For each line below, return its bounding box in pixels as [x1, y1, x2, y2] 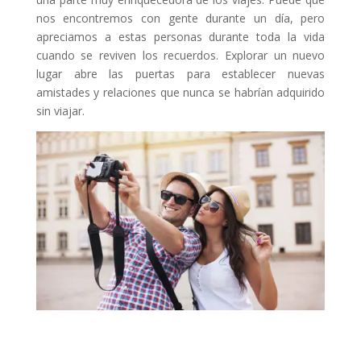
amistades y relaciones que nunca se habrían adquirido [35, 85, 326, 101]
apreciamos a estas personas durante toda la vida [35, 29, 326, 45]
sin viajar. [35, 103, 85, 119]
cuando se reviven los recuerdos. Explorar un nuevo [35, 48, 326, 64]
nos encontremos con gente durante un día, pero [35, 10, 326, 27]
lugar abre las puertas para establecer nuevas [35, 66, 326, 82]
